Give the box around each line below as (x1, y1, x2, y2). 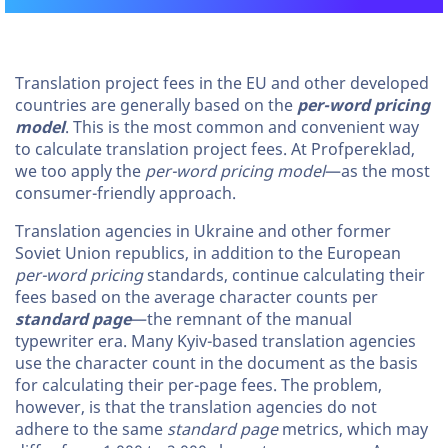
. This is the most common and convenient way (65, 118, 419, 137)
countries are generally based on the (15, 96, 297, 115)
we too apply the (15, 162, 145, 181)
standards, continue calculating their (143, 266, 425, 285)
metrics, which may (278, 420, 428, 439)
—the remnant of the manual (131, 310, 352, 329)
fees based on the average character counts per (15, 288, 378, 307)
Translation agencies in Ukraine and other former (15, 222, 391, 241)
